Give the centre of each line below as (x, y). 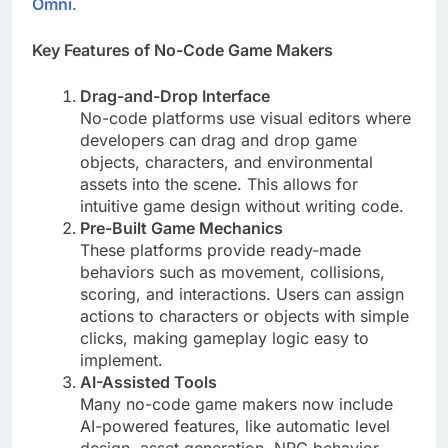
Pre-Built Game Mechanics (181, 228)
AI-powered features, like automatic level (235, 426)
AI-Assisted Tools (148, 382)
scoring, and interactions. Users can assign (242, 294)
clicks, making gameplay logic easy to (224, 338)
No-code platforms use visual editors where (245, 118)
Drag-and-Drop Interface (175, 96)
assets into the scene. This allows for (219, 184)
